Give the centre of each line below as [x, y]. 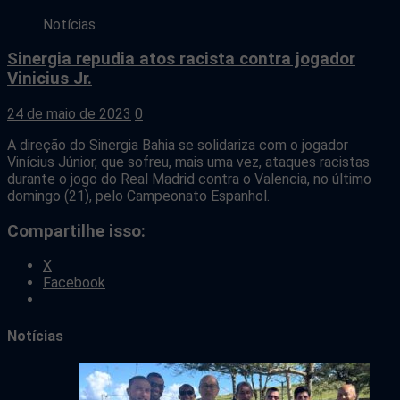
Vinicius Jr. [50, 79]
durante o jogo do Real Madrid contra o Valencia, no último [189, 179]
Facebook [74, 283]
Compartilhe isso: [76, 231]
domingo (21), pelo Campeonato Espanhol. [138, 196]
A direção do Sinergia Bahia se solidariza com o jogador [178, 146]
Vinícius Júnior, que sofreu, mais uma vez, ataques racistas [188, 162]
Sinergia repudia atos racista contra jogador [181, 59]
